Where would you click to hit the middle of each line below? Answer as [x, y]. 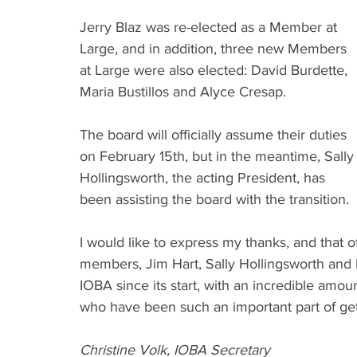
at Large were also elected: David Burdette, [216, 70]
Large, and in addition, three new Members [215, 49]
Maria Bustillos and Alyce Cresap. [183, 92]
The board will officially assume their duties [215, 135]
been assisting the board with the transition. [214, 199]
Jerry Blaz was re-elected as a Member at [210, 27]
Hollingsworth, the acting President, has [204, 178]
